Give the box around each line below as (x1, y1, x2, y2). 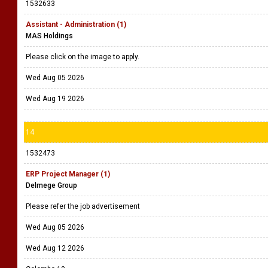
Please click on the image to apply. (26, 53, 141, 61)
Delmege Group (26, 181, 77, 190)
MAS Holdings (26, 32, 73, 40)
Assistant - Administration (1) (26, 20, 126, 29)
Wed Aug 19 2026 (26, 95, 84, 103)
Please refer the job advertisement (26, 202, 142, 211)
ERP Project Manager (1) (26, 170, 110, 178)
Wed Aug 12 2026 (26, 244, 84, 252)
